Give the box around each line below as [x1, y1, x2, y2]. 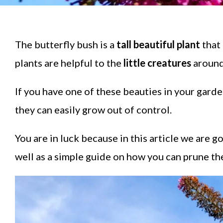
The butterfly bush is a [15, 38, 116, 51]
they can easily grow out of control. [15, 104, 174, 116]
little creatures [121, 57, 191, 69]
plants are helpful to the [15, 57, 121, 69]
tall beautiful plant [116, 38, 200, 51]
